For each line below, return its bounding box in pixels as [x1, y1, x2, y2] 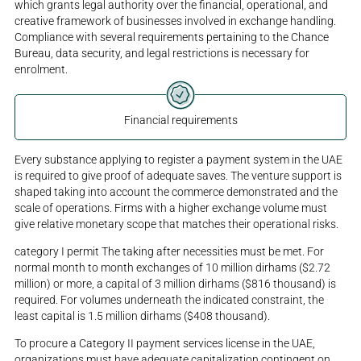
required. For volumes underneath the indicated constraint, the [15, 293, 325, 306]
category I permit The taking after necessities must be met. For [15, 244, 325, 258]
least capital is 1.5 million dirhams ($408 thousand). [15, 309, 271, 322]
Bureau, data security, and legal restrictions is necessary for [15, 47, 310, 60]
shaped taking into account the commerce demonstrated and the [15, 185, 338, 198]
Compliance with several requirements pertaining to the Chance [15, 31, 330, 44]
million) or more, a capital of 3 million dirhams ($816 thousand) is [15, 276, 337, 290]
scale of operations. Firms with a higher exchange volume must [15, 201, 328, 214]
